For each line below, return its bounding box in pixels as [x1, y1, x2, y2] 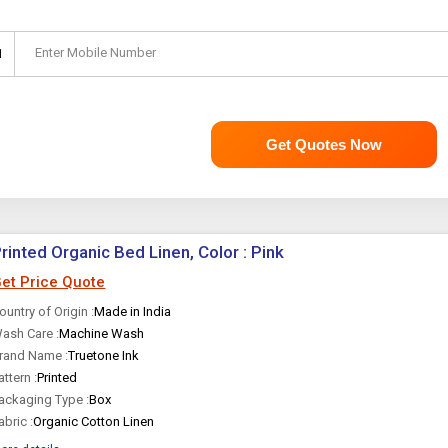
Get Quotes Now [265, 136, 382, 153]
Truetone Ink [68, 348, 140, 363]
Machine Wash [59, 326, 145, 341]
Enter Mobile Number [35, 45, 157, 60]
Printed [37, 370, 78, 385]
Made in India [94, 304, 172, 319]
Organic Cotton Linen [33, 414, 155, 429]
